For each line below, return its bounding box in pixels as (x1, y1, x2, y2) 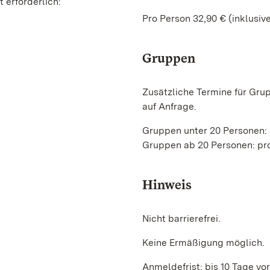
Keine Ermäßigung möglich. (142, 237, 265, 248)
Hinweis (142, 177, 192, 192)
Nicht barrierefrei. (142, 213, 223, 224)
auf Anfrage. (142, 101, 196, 112)
